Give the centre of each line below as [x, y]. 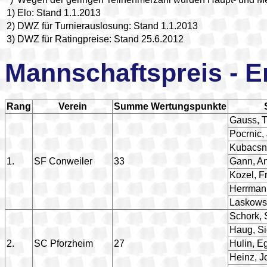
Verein [72, 106]
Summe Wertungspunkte [170, 106]
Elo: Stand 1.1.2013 [59, 13]
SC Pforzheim [63, 243]
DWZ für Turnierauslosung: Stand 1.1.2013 [108, 26]
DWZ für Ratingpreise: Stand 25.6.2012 [100, 39]
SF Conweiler [63, 161]
